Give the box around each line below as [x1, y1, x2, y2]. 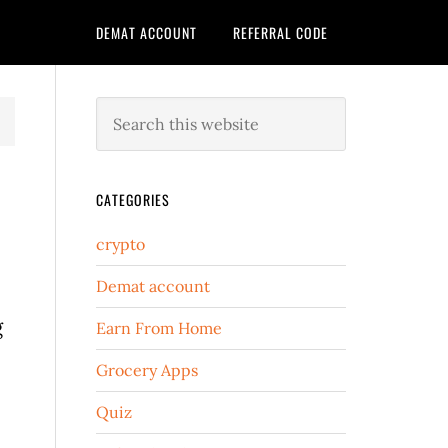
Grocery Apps [96, 360, 198, 380]
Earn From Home [96, 318, 222, 338]
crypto [96, 234, 145, 254]
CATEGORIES [96, 189, 170, 210]
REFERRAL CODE [233, 22, 328, 43]
